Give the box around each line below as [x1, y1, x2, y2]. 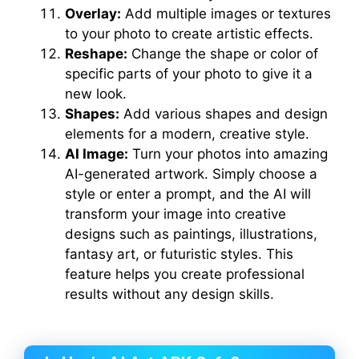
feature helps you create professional [65, 266, 305, 283]
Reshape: [65, 46, 127, 63]
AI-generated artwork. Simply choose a [65, 166, 317, 183]
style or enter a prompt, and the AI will [65, 186, 311, 203]
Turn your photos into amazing [128, 146, 328, 163]
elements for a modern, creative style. [65, 126, 309, 143]
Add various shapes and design [119, 106, 328, 123]
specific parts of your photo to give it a [65, 66, 313, 83]
